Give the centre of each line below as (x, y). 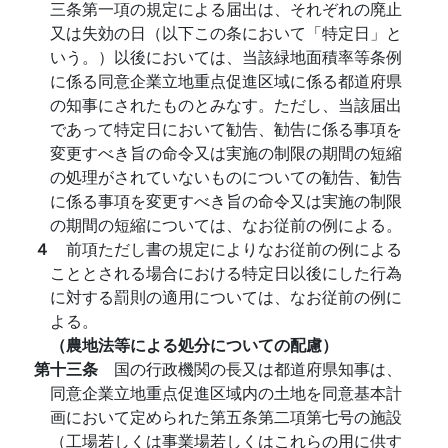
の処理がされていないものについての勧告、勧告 (226, 176)
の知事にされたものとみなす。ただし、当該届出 (226, 104)
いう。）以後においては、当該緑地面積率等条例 (226, 56)
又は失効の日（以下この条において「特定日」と (226, 32)
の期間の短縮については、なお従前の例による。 (226, 224)
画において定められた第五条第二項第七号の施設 (226, 416)
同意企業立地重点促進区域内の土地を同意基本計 (226, 392)
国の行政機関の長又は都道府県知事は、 (258, 368)
